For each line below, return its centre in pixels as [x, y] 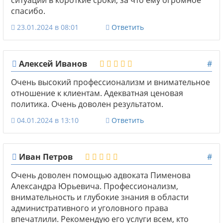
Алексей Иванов [52, 63]
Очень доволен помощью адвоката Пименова [101, 175]
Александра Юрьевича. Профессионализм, [95, 186]
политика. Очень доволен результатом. [87, 104]
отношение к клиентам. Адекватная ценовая [97, 93]
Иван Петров [45, 157]
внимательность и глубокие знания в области [100, 197]
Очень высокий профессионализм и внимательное [111, 82]
